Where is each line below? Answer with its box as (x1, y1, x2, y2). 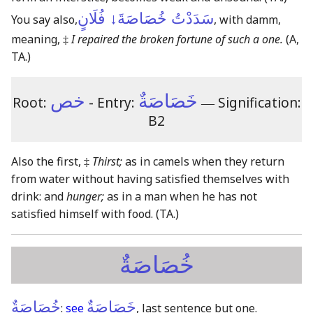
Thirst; (92, 154, 122, 170)
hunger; (66, 189, 104, 205)
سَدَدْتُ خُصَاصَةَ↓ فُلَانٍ (78, 9, 214, 27)
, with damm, (214, 11, 281, 27)
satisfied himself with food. (11, 206, 156, 222)
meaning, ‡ (11, 31, 71, 47)
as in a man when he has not (104, 189, 257, 205)
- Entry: (85, 92, 138, 112)
